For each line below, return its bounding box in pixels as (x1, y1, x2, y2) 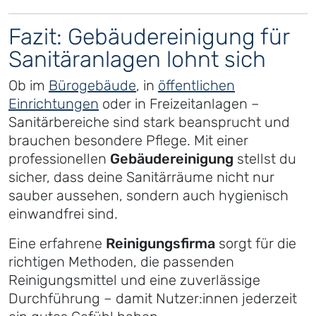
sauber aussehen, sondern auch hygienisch (8, 187, 288, 205)
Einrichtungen (8, 95, 99, 113)
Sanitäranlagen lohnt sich (8, 46, 266, 73)
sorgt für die (215, 235, 296, 253)
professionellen (8, 150, 110, 168)
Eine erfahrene (8, 235, 106, 253)
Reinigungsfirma (106, 235, 215, 253)
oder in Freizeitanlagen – (99, 95, 260, 113)
